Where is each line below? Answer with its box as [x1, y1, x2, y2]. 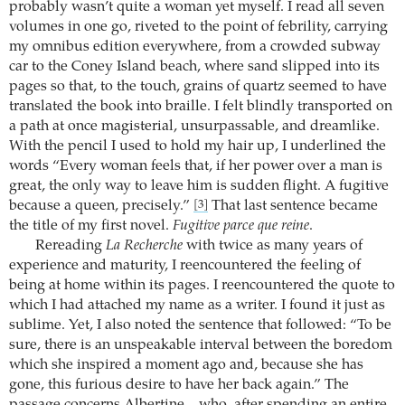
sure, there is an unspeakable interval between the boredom [9, 337, 392, 353]
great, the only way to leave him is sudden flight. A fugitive [9, 178, 389, 193]
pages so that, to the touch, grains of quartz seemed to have [9, 79, 387, 94]
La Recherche [105, 238, 183, 253]
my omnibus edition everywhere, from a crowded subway [9, 39, 381, 54]
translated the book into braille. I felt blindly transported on [9, 99, 392, 114]
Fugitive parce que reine [173, 218, 309, 233]
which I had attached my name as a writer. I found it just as [9, 297, 385, 313]
